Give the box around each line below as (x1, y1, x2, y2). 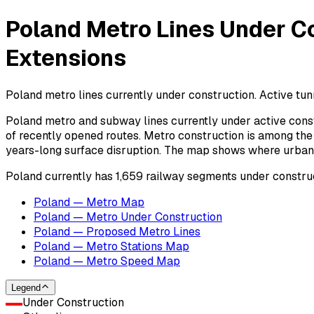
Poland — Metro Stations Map (34, 238, 189, 254)
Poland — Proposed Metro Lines (34, 224, 200, 239)
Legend (11, 282, 41, 294)
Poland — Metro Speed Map (34, 253, 180, 268)
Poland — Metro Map (34, 194, 144, 210)
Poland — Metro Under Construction (34, 209, 222, 224)
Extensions (6, 43, 126, 73)
